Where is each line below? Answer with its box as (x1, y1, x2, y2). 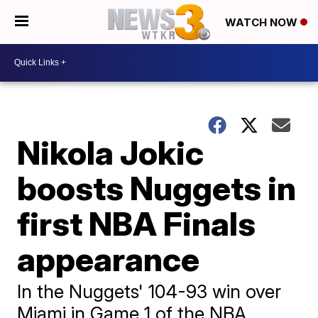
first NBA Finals (17, 203, 256, 243)
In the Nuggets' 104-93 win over (17, 280, 282, 302)
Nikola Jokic (17, 132, 204, 172)
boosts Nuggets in (17, 168, 297, 208)
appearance (17, 238, 200, 279)
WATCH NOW (225, 16, 300, 30)
